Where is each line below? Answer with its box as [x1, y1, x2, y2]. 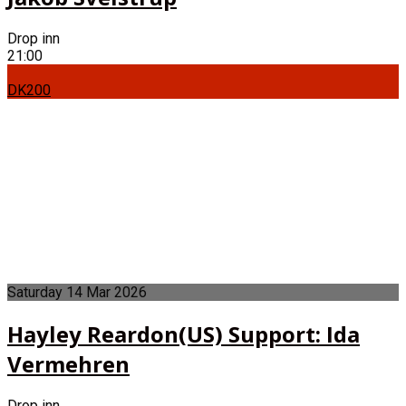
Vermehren [7, 349, 130, 380]
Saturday [7, 284, 63, 302]
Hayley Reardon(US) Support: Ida [7, 319, 360, 350]
